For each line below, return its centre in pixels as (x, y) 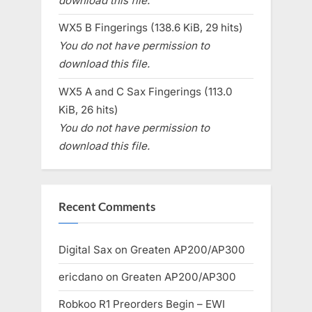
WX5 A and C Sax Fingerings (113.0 (146, 91)
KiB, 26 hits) (88, 109)
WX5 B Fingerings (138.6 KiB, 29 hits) (151, 28)
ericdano (81, 276)
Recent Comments (107, 207)
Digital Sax (85, 249)
